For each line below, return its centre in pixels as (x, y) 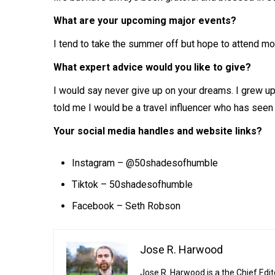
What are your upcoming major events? (145, 20)
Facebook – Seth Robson (126, 206)
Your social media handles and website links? (158, 131)
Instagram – (99, 163)
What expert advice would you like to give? (152, 67)
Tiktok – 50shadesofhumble (134, 184)
